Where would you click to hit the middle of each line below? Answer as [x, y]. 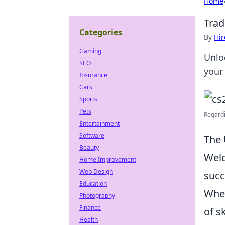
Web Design [96, 172]
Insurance [93, 75]
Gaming [90, 51]
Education [93, 184]
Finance [90, 208]
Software [92, 135]
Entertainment [99, 123]
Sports [88, 99]
